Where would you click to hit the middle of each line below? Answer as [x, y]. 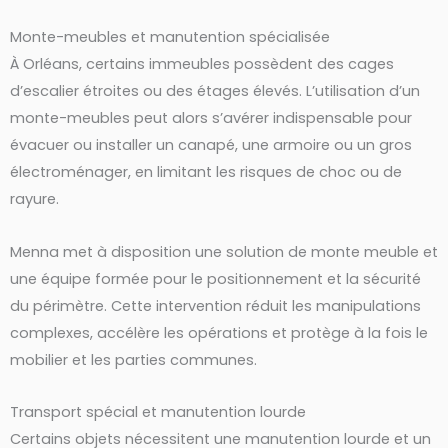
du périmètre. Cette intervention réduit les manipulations [215, 305]
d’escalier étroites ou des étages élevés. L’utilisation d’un [215, 91]
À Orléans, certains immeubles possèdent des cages [202, 64]
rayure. [34, 199]
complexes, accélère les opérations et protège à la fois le [219, 332]
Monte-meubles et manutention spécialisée [170, 37]
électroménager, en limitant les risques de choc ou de [206, 172]
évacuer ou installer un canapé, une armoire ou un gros [211, 145]
